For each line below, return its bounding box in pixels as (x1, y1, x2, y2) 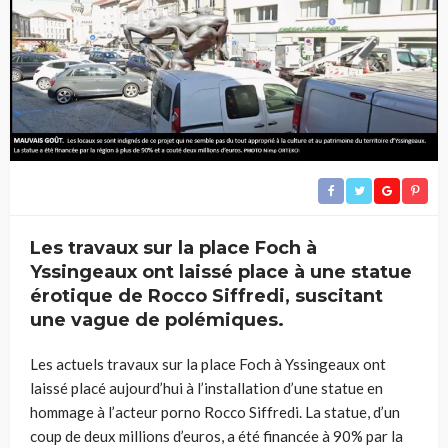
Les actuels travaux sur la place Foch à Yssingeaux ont (30, 355, 386, 374)
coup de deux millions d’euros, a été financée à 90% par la (30, 427, 403, 446)
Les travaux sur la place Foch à (30, 237, 317, 260)
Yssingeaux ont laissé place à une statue (30, 261, 412, 284)
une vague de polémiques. (30, 309, 284, 332)
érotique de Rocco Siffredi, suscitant (30, 285, 383, 308)
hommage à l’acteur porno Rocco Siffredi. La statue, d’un (30, 403, 400, 422)
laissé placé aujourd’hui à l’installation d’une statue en (30, 379, 383, 398)
